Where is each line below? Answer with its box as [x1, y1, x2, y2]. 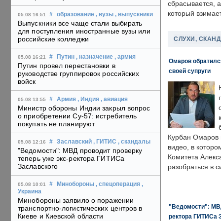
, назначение [76, 54, 113, 60]
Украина [18, 188, 41, 195]
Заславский [57, 139, 92, 145]
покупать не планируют [18, 120, 95, 128]
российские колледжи [18, 35, 89, 43]
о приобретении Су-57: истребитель [18, 112, 137, 120]
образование [57, 11, 94, 18]
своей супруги [169, 68, 211, 74]
